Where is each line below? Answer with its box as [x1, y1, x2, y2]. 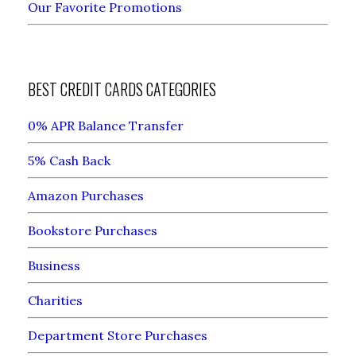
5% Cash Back [28, 152, 110, 168]
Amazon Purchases [28, 187, 144, 203]
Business [28, 257, 80, 273]
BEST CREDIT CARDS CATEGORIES [28, 76, 216, 101]
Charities [28, 292, 83, 308]
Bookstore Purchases [28, 222, 157, 238]
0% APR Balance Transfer [28, 117, 184, 133]
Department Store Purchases [28, 327, 207, 343]
